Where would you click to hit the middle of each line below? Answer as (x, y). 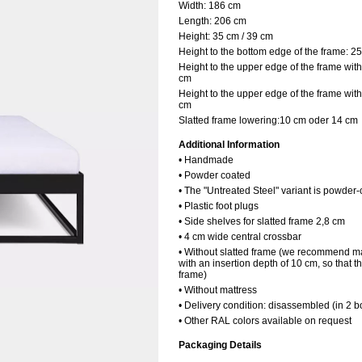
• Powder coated (215, 175)
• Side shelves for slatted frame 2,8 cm (262, 221)
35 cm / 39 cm (243, 36)
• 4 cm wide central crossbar (240, 237)
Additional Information (229, 145)
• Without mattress (218, 290)
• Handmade (206, 160)
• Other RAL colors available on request (265, 321)
